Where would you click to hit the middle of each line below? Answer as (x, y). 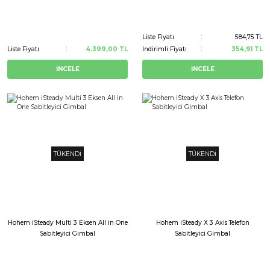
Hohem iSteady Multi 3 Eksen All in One (67, 223)
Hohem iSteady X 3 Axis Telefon (202, 223)
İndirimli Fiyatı (165, 49)
